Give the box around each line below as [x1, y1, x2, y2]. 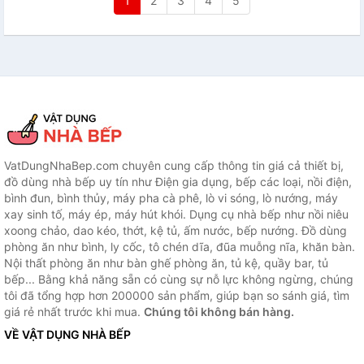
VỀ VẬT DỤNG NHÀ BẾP [4, 327, 131, 341]
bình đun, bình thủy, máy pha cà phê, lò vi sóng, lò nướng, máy [4, 191, 338, 205]
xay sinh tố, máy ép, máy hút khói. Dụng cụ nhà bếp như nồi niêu [4, 207, 349, 221]
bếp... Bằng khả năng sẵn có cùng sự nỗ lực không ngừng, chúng [4, 272, 353, 286]
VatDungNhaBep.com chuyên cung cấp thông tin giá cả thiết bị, [4, 158, 344, 172]
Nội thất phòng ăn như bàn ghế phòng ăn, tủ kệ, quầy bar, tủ [4, 256, 328, 270]
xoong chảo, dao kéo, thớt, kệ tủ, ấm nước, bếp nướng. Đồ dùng [4, 223, 347, 237]
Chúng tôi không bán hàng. [144, 305, 294, 318]
